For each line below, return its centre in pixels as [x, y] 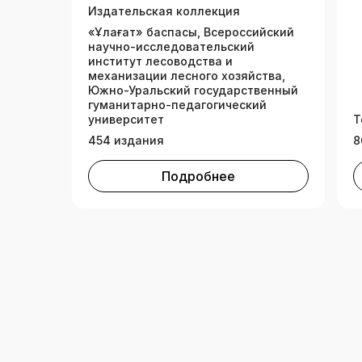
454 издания [126, 141]
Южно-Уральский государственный [193, 90]
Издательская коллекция [164, 11]
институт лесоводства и [160, 61]
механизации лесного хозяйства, [187, 76]
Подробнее [198, 177]
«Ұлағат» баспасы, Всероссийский [191, 32]
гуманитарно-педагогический [177, 105]
